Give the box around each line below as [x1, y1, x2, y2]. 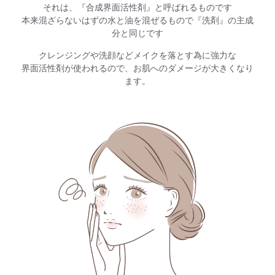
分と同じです [112, 28, 163, 39]
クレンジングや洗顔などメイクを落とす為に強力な [39, 50, 236, 60]
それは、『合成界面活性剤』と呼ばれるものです [43, 2, 232, 13]
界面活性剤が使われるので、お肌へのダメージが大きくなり [21, 63, 254, 73]
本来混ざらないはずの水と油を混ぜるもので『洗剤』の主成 [21, 15, 254, 26]
